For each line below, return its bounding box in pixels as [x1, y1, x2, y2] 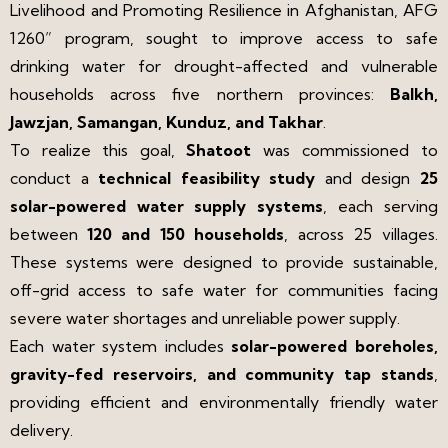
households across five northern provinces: [10, 83, 390, 104]
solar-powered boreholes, [231, 335, 438, 356]
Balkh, [390, 83, 438, 104]
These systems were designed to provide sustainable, [10, 251, 438, 272]
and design [315, 167, 420, 188]
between [10, 223, 87, 244]
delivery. [10, 419, 73, 440]
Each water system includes [10, 335, 231, 356]
